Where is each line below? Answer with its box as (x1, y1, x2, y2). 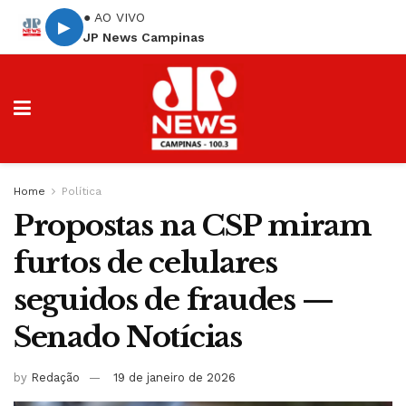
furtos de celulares (14, 245, 277, 281)
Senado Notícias (14, 319, 242, 355)
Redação (31, 370, 80, 384)
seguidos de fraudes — (14, 282, 334, 318)
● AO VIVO (83, 9, 145, 24)
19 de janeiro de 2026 (113, 370, 236, 384)
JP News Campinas (83, 29, 205, 44)
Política (62, 185, 101, 198)
